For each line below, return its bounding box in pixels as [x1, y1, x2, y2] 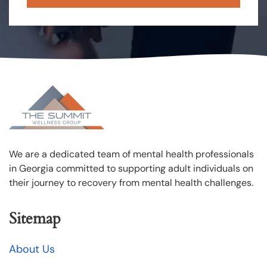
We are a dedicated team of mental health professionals [9, 148, 254, 160]
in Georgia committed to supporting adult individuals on [9, 162, 253, 175]
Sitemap [9, 208, 61, 229]
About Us [9, 242, 55, 256]
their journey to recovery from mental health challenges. [9, 176, 256, 189]
